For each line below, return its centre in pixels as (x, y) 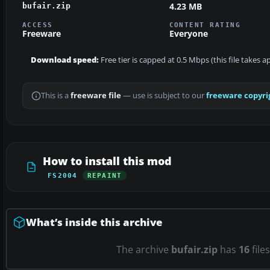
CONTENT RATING (205, 25)
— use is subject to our (164, 96)
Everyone (188, 34)
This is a (56, 96)
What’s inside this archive (94, 222)
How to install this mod (107, 161)
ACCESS (38, 25)
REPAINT (105, 176)
